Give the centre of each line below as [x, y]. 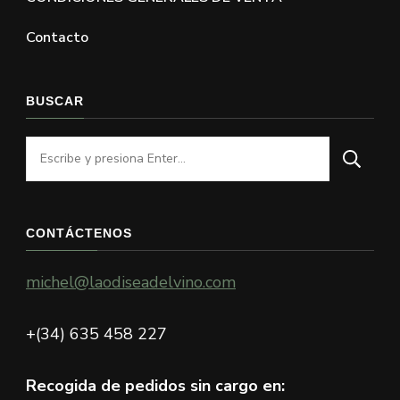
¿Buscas [54, 149]
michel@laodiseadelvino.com [131, 282]
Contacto [57, 37]
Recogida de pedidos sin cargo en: [155, 385]
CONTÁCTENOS [79, 233]
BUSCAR [55, 100]
